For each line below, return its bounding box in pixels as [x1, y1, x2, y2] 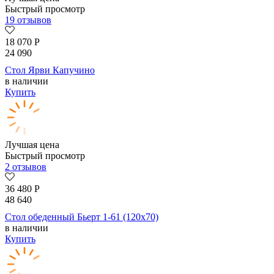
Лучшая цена [5, 139, 59, 150]
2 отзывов [5, 161, 46, 172]
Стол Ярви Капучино [5, 65, 95, 76]
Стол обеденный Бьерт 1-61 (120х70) [5, 212, 158, 223]
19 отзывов [5, 15, 51, 26]
